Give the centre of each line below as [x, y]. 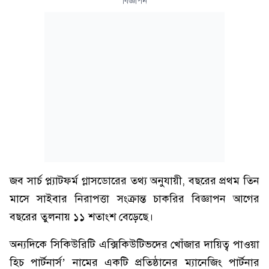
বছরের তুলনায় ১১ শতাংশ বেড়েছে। [81, 217]
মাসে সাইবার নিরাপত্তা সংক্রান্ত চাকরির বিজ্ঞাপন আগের [134, 199]
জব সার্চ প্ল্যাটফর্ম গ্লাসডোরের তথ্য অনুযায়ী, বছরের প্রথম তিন [134, 181]
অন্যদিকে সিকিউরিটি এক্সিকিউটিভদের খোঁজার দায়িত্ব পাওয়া [134, 244]
